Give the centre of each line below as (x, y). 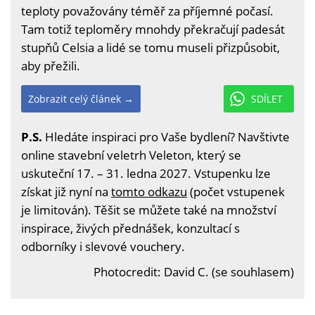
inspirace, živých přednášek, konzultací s (130, 228)
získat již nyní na (66, 192)
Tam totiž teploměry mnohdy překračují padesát (153, 29)
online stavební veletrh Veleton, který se (131, 155)
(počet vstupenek (236, 192)
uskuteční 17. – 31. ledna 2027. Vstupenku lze (146, 173)
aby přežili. (51, 66)
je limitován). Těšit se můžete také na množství (149, 210)
